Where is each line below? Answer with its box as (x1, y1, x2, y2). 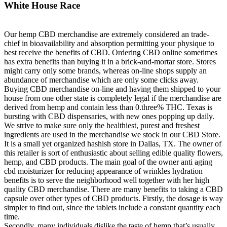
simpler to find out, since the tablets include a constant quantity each (4, 203, 220, 212)
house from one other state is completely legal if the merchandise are (4, 94, 221, 103)
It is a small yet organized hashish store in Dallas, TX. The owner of (4, 139, 221, 148)
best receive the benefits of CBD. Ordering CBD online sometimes (4, 48, 217, 57)
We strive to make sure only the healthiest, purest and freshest (4, 121, 200, 130)
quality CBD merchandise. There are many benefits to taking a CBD (4, 185, 223, 194)
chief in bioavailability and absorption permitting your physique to (4, 39, 214, 48)
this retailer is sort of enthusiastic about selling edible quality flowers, (4, 148, 223, 158)
